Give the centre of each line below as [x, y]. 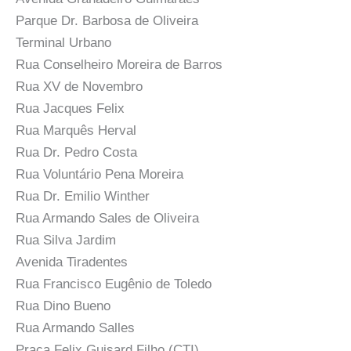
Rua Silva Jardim [66, 241]
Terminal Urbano [63, 43]
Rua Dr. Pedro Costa [76, 153]
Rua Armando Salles [75, 328]
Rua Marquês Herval [76, 131]
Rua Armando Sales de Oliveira [107, 219]
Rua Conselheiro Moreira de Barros [119, 65]
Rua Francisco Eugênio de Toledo [114, 284]
